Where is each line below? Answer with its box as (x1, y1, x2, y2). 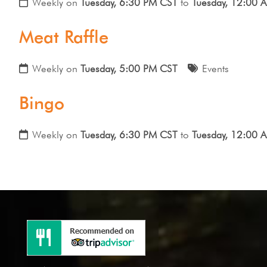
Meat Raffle (19, 26, 108, 47)
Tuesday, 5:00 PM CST (80, 62, 178, 74)
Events (202, 62, 229, 74)
